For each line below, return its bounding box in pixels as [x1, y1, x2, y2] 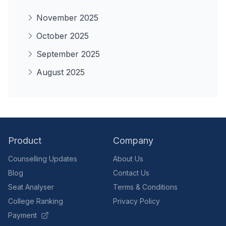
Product [8, 135, 41, 146]
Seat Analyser [8, 182, 54, 191]
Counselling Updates [8, 154, 77, 163]
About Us [113, 154, 143, 163]
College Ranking [8, 196, 63, 205]
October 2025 [36, 30, 89, 41]
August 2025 [36, 67, 85, 77]
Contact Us [113, 168, 149, 177]
